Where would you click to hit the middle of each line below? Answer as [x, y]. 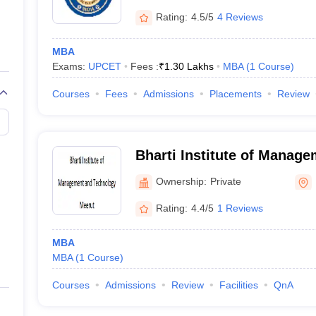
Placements [235, 94]
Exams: [70, 66]
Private [225, 181]
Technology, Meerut [201, 174]
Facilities [238, 285]
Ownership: [181, 181]
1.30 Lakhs [189, 66]
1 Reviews [240, 208]
